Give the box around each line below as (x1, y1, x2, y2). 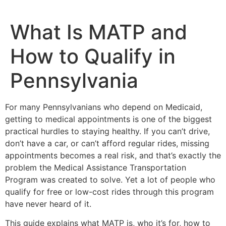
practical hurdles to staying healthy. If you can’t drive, (5, 126, 210, 136)
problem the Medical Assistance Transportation (5, 162, 186, 173)
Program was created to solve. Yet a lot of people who (5, 175, 215, 185)
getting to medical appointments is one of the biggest (5, 114, 212, 124)
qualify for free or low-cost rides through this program (5, 187, 214, 197)
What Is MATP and (10, 20, 187, 44)
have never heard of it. (5, 199, 91, 209)
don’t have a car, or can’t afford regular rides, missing (5, 138, 209, 148)
